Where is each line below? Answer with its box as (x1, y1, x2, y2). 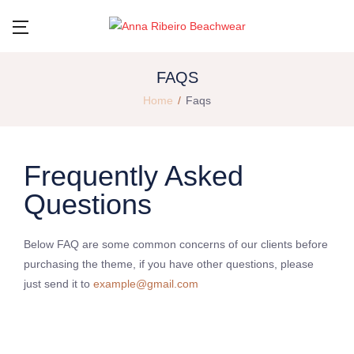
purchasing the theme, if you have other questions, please (24, 257, 314, 270)
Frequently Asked (24, 159, 243, 192)
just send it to (24, 277, 93, 290)
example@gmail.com (93, 277, 198, 290)
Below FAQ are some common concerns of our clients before (24, 237, 328, 250)
